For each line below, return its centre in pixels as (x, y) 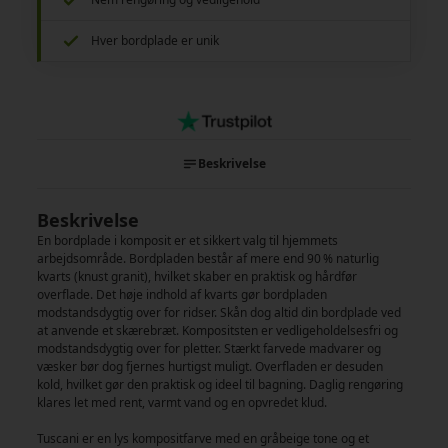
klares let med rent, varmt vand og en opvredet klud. (182, 402)
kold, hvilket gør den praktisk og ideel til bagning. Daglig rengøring (220, 384)
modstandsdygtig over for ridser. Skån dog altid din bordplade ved (219, 312)
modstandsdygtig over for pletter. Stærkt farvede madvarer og (209, 348)
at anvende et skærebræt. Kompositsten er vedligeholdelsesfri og (218, 330)
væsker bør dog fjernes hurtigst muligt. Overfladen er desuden (210, 366)
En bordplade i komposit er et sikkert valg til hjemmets (188, 240)
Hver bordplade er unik (155, 40)
